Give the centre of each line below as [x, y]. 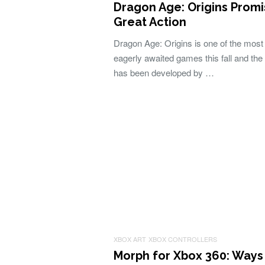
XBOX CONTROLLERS [183, 239]
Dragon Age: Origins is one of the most [188, 43]
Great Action [150, 22]
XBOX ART [130, 239]
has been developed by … [164, 72]
